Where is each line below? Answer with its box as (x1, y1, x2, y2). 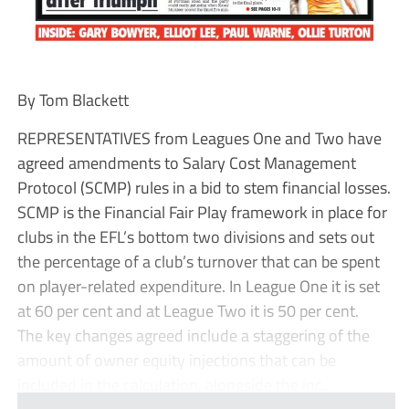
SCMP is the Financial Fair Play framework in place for (16, 199, 387, 225)
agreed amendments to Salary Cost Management (16, 150, 356, 176)
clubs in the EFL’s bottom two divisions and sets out (16, 224, 374, 250)
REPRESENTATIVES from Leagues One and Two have (16, 125, 382, 152)
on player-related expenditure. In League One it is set (16, 273, 380, 299)
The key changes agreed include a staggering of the (16, 322, 370, 349)
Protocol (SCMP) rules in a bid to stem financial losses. (16, 174, 391, 201)
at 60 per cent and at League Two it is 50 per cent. (16, 298, 359, 324)
